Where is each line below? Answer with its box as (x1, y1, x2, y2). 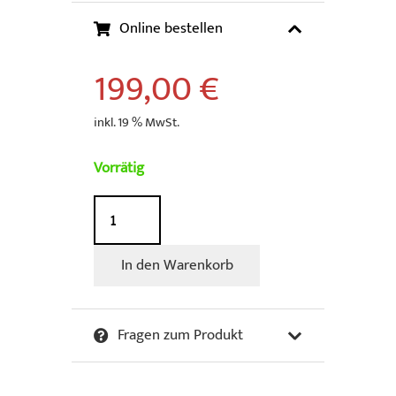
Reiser (93, 241, 133, 267)
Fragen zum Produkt (118, 323, 244, 348)
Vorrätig (94, 156, 145, 181)
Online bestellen (119, 16, 224, 42)
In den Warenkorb (120, 253, 233, 278)
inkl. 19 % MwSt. (94, 110, 180, 133)
